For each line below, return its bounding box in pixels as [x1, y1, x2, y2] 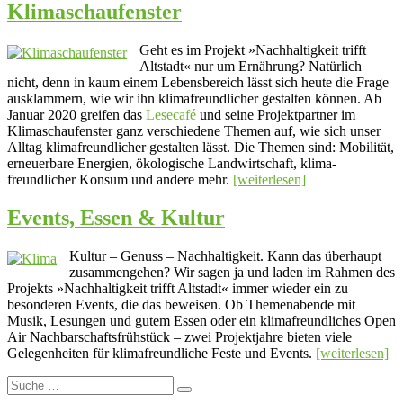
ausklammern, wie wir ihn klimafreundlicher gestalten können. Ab [7, 90, 381, 106]
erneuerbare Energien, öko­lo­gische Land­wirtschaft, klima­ [7, 155, 336, 171]
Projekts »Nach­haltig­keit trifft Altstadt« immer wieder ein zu [7, 280, 348, 296]
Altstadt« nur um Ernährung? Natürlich [139, 58, 362, 74]
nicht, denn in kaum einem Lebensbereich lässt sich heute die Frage [7, 74, 389, 90]
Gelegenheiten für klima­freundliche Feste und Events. [7, 345, 316, 361]
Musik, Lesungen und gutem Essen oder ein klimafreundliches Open [7, 312, 396, 328]
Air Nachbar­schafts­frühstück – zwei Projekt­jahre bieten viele [7, 328, 352, 345]
